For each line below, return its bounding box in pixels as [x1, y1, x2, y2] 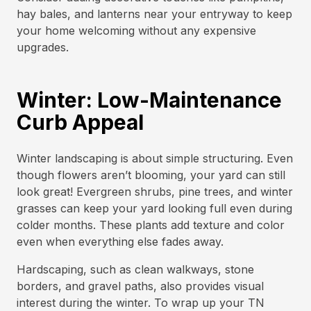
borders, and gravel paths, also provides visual [17, 279, 264, 293]
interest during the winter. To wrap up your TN [17, 296, 264, 310]
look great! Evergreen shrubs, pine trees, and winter [17, 185, 293, 199]
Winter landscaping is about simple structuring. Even [17, 151, 293, 165]
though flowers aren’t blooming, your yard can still [17, 168, 285, 182]
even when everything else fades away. [17, 235, 224, 249]
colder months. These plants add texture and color [17, 218, 285, 232]
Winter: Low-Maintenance [17, 87, 282, 112]
